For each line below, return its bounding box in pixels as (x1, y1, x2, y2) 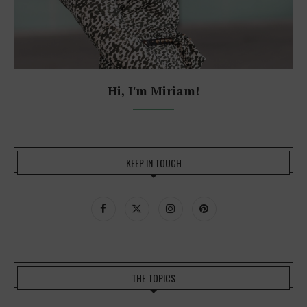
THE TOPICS (132, 271, 175, 286)
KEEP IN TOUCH (125, 156, 182, 171)
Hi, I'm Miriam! (108, 82, 199, 99)
